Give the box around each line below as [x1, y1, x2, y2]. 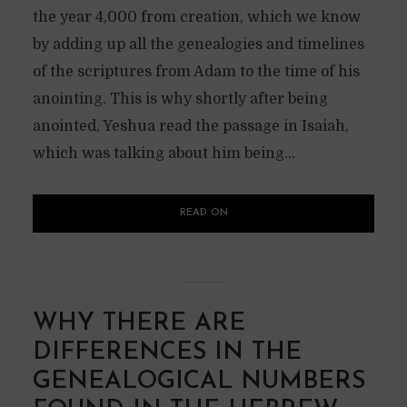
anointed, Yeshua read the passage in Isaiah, [32, 118, 349, 135]
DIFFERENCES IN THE [32, 341, 302, 366]
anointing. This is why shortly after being [32, 91, 328, 108]
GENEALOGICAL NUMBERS [32, 370, 365, 395]
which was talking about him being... [32, 145, 295, 163]
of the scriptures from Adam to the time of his [32, 64, 360, 81]
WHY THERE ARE [32, 312, 245, 337]
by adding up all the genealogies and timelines [32, 36, 364, 54]
